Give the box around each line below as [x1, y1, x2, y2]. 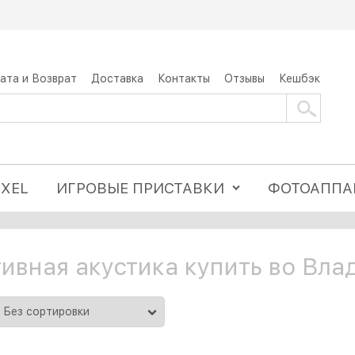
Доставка [91, 71, 143, 85]
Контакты [158, 71, 210, 85]
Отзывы [224, 71, 265, 85]
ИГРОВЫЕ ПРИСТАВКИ [56, 179, 225, 197]
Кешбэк [279, 71, 320, 85]
